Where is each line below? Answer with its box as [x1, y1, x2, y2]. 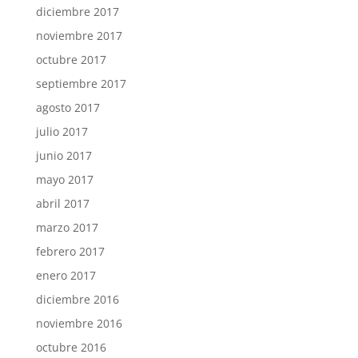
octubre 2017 [35, 51, 106, 67]
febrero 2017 [35, 243, 105, 259]
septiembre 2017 [35, 75, 126, 91]
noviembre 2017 [35, 27, 122, 43]
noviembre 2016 [35, 315, 122, 331]
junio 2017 [35, 147, 92, 163]
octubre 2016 [35, 339, 106, 355]
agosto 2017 [35, 99, 100, 115]
